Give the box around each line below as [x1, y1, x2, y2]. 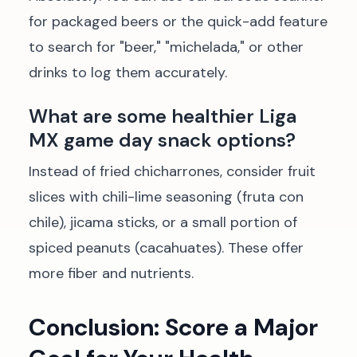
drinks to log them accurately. [29, 63, 227, 82]
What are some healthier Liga [29, 104, 296, 128]
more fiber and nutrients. [29, 264, 194, 283]
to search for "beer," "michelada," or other [29, 37, 304, 57]
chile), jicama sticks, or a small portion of [29, 213, 297, 232]
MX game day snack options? [29, 127, 296, 152]
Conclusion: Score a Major [29, 312, 318, 343]
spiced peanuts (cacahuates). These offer [29, 238, 304, 257]
